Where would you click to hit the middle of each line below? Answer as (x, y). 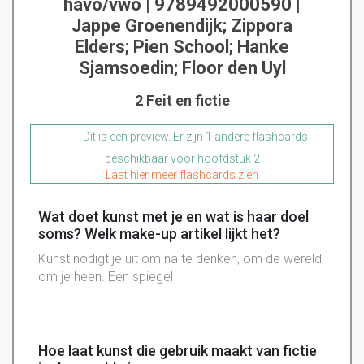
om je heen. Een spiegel (106, 277)
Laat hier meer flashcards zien (182, 175)
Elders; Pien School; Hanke (182, 47)
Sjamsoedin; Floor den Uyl (182, 68)
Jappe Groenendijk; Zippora (182, 26)
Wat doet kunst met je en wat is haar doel (173, 217)
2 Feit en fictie (182, 101)
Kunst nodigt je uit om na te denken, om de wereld (180, 259)
